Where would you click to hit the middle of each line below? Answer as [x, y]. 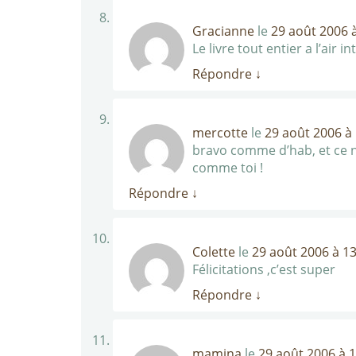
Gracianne [223, 31]
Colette [214, 252]
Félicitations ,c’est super [264, 269]
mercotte [220, 133]
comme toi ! [228, 168]
